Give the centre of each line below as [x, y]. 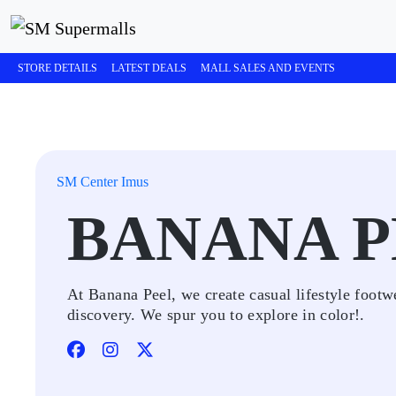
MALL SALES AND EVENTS [268, 68]
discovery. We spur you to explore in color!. [216, 315]
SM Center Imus [103, 182]
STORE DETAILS [57, 68]
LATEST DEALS [149, 68]
